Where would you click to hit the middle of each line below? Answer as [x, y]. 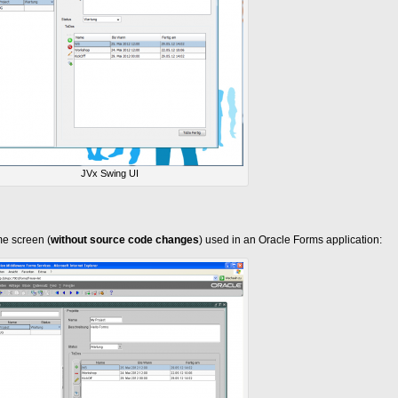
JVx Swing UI [110, 173]
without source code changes [125, 240]
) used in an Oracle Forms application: [291, 240]
